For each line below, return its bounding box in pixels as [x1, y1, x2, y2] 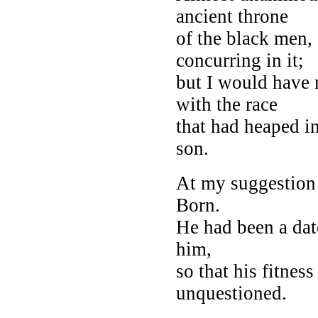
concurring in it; [176, 49, 304, 71]
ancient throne [176, 5, 288, 27]
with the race [176, 93, 278, 115]
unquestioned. [176, 282, 287, 304]
